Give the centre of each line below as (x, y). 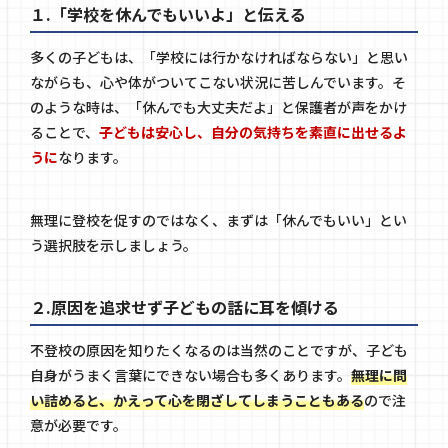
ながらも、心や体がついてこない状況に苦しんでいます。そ (218, 82)
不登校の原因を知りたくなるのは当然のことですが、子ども (219, 350)
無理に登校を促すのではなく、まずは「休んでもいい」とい (218, 220)
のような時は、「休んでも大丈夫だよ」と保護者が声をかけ (218, 107)
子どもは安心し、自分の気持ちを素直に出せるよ (253, 132)
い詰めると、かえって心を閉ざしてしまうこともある (197, 400)
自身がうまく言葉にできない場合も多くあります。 (190, 375)
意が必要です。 (78, 425)
